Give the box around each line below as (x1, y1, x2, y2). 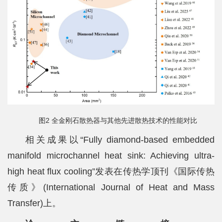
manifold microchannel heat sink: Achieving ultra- (7, 150, 215, 161)
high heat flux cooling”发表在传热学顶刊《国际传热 (7, 166, 215, 176)
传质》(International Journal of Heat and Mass (7, 182, 215, 192)
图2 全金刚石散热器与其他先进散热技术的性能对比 (39, 116, 197, 124)
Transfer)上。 (7, 198, 61, 208)
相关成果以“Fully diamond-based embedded (25, 134, 215, 145)
